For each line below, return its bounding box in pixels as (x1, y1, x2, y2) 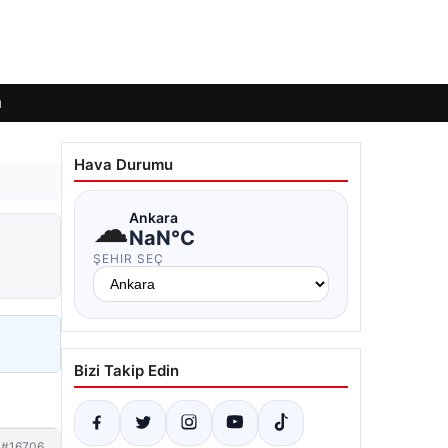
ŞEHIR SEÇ (93, 251, 164, 266)
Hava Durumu (74, 155, 173, 174)
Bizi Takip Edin (74, 361, 179, 380)
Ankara (129, 208, 178, 226)
